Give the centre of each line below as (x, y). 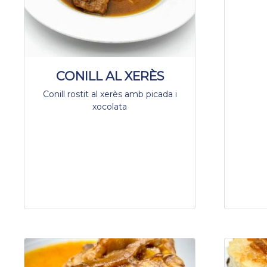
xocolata (110, 106)
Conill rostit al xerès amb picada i (110, 94)
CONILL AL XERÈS (110, 76)
